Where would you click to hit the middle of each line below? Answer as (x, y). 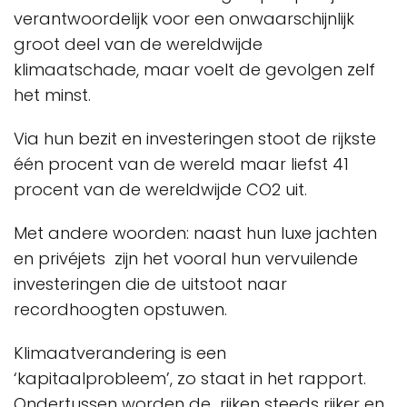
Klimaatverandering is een (122, 353)
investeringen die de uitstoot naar (153, 284)
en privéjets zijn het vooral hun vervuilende (186, 258)
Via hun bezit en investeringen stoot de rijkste (195, 139)
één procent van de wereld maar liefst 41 (181, 164)
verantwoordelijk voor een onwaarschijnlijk (184, 19)
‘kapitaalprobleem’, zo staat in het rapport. (190, 378)
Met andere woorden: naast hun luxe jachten (195, 233)
